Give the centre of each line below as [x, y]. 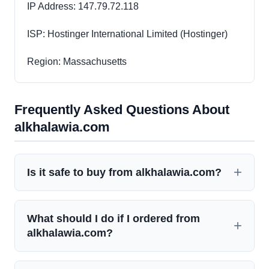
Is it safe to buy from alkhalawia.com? [124, 172]
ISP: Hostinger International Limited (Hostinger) [127, 34]
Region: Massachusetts [77, 62]
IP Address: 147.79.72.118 [83, 7]
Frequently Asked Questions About [122, 110]
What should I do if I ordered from [113, 219]
